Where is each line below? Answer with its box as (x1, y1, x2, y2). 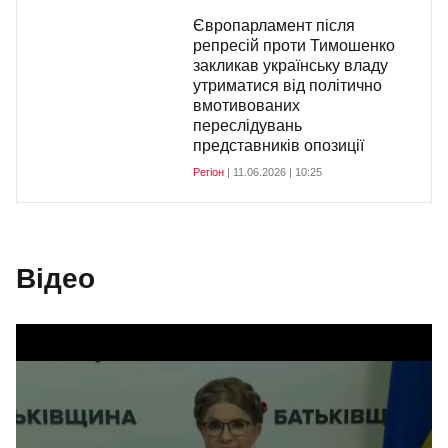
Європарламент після (193, 17, 355, 34)
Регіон (193, 166, 224, 178)
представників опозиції (193, 137, 364, 154)
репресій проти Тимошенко (193, 37, 395, 54)
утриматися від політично (193, 77, 382, 94)
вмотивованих (193, 97, 300, 114)
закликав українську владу (193, 57, 388, 74)
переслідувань (193, 117, 302, 134)
